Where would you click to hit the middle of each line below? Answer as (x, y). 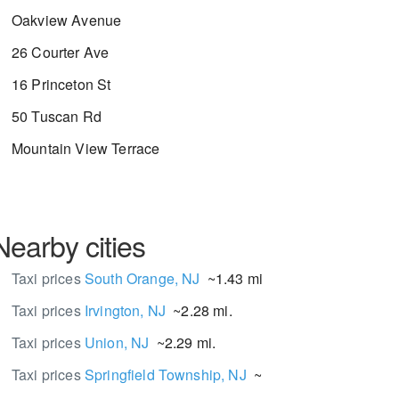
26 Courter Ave (61, 52)
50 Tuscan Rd (57, 116)
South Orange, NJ (142, 278)
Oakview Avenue (67, 20)
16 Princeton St (61, 84)
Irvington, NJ (125, 310)
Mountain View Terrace (86, 148)
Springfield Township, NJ (165, 375)
